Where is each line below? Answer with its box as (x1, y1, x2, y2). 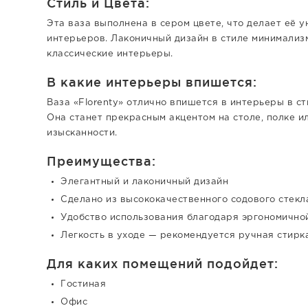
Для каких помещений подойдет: (47, 256, 278, 270)
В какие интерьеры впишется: (47, 75, 257, 89)
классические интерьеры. (47, 50, 173, 58)
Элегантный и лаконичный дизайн (60, 178, 228, 186)
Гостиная (60, 280, 106, 288)
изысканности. (47, 129, 118, 137)
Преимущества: (47, 154, 156, 168)
